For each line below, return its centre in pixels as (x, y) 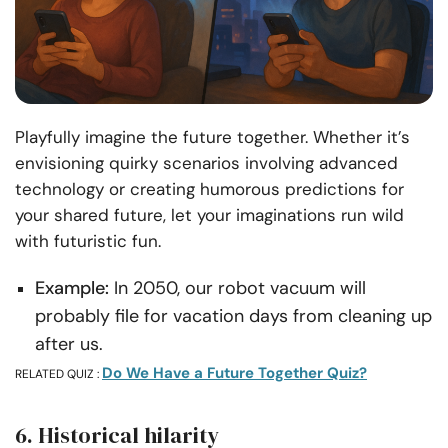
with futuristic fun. (88, 241)
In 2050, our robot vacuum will (237, 288)
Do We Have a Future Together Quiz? (234, 373)
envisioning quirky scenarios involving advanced (206, 163)
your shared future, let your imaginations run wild (209, 215)
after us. (69, 344)
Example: (72, 288)
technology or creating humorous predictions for (209, 189)
